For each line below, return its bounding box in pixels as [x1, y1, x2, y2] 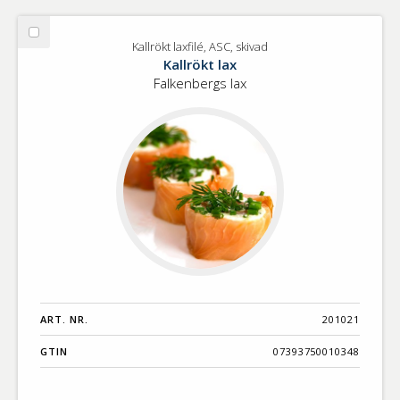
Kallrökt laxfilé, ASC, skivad [132, 38, 268, 55]
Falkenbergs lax [154, 74, 246, 93]
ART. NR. [40, 312, 88, 326]
